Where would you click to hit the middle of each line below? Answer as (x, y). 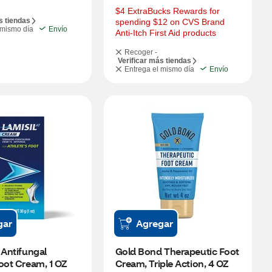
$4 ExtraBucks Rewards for (167, 11)
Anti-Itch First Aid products (165, 33)
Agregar (154, 223)
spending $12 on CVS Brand (170, 22)
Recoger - (141, 52)
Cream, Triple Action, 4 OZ (172, 263)
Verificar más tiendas (154, 61)
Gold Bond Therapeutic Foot (177, 251)
